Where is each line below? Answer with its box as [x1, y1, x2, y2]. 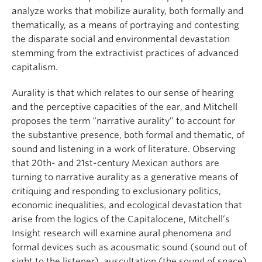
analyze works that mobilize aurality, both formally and [12, 5, 243, 16]
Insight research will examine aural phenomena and [12, 227, 231, 239]
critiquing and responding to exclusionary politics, [12, 185, 221, 196]
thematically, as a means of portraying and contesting [12, 19, 239, 30]
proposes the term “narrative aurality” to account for [12, 115, 235, 126]
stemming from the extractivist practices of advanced [12, 47, 239, 58]
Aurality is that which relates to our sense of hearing [12, 87, 234, 98]
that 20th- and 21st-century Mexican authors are [12, 157, 219, 168]
